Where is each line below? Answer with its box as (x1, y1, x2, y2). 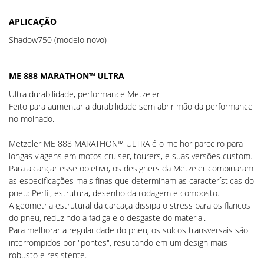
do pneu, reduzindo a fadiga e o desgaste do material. (9, 212, 206, 223)
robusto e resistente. (9, 249, 87, 260)
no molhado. (9, 113, 54, 124)
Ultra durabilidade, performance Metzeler (9, 88, 160, 100)
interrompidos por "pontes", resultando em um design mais (9, 237, 227, 248)
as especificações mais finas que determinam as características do (9, 175, 254, 186)
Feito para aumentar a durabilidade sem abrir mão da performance (9, 101, 253, 112)
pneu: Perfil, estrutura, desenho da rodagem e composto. (9, 187, 219, 199)
